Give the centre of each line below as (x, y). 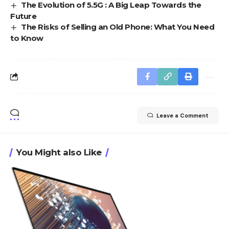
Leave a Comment (182, 115)
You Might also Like (59, 152)
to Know (33, 38)
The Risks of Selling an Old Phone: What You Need (118, 27)
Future (23, 16)
